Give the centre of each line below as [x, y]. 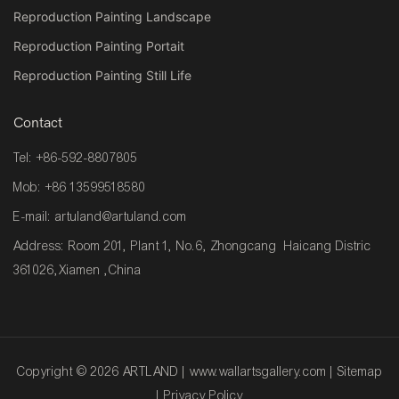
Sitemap [360, 371]
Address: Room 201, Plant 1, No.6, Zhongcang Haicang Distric [192, 247]
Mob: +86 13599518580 [80, 188]
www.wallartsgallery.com [258, 371]
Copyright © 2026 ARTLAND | [103, 371]
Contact [38, 122]
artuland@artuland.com [121, 217]
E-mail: [34, 217]
